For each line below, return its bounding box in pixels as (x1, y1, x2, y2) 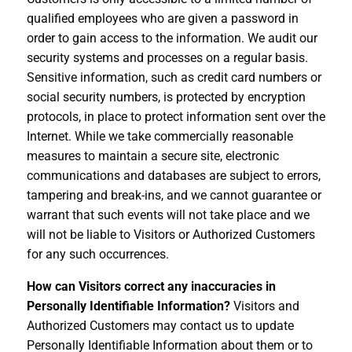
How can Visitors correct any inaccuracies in (26, 278, 276, 294)
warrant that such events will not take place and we (26, 207, 310, 222)
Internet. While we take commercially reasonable (26, 128, 293, 144)
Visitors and (229, 298, 299, 313)
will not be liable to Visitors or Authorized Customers (26, 226, 315, 242)
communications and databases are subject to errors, (26, 167, 321, 183)
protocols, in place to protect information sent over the (26, 108, 325, 124)
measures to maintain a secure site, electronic (26, 148, 279, 163)
